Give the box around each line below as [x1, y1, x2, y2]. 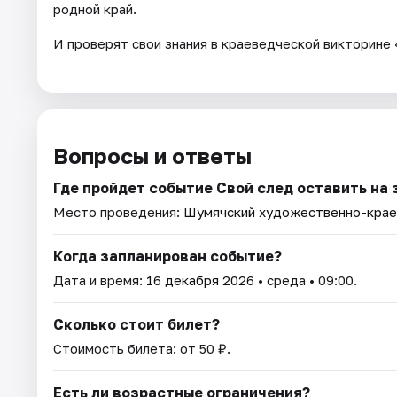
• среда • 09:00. [254, 272, 357, 289]
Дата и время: [53, 272, 146, 289]
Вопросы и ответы [53, 143, 252, 169]
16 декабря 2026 [146, 272, 254, 289]
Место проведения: [53, 204, 183, 221]
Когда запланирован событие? [53, 247, 282, 266]
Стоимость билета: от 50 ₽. [53, 340, 230, 357]
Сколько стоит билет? [53, 315, 220, 334]
